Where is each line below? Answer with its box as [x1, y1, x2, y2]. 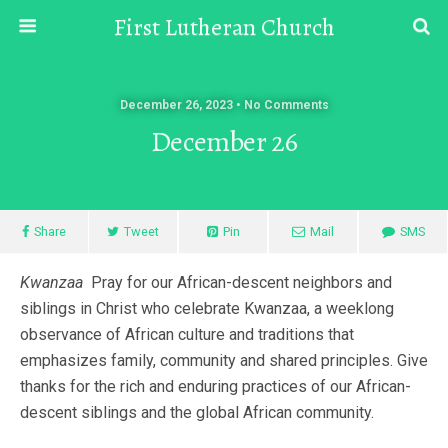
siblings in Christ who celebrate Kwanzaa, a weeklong [20, 299, 394, 318]
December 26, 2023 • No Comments [119, 98, 329, 112]
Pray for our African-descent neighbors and [83, 273, 392, 292]
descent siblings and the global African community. [20, 403, 374, 422]
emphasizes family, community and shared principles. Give [20, 351, 428, 370]
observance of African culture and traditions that [20, 325, 354, 344]
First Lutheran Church [113, 11, 335, 43]
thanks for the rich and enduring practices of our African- [20, 377, 411, 396]
